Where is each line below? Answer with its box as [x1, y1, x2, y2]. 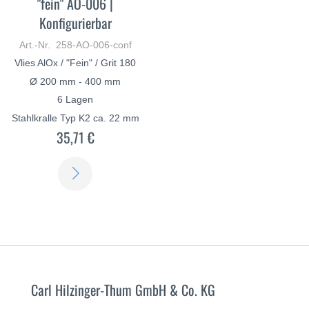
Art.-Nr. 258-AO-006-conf [19, 39, 132, 51]
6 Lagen [57, 94, 94, 106]
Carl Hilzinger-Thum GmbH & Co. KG [31, 279, 215, 300]
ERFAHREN [92, 161, 148, 173]
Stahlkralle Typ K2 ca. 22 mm [11, 112, 139, 123]
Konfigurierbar [39, 12, 112, 34]
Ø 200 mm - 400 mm [30, 75, 121, 87]
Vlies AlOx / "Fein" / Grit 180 [14, 57, 137, 69]
